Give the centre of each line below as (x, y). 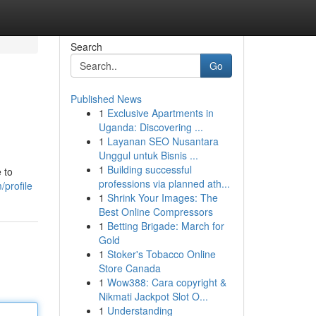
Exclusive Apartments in (160, 113)
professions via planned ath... (164, 183)
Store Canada (129, 268)
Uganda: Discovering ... (151, 127)
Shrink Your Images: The (162, 197)
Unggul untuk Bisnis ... (148, 155)
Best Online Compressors (156, 212)
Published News (106, 99)
